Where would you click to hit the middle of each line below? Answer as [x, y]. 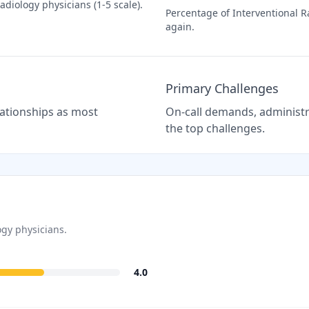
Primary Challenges [222, 88]
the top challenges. [215, 128]
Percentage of [199, 13]
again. [180, 27]
